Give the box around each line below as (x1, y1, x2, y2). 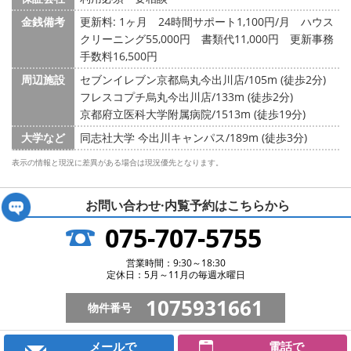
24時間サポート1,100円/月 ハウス (158, 14, 334, 29)
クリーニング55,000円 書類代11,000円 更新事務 (80, 31, 334, 46)
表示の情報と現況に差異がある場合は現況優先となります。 (12, 157, 223, 168)
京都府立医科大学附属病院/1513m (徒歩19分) (80, 107, 306, 121)
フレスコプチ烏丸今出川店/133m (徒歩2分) (80, 89, 293, 104)
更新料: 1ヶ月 (80, 14, 147, 29)
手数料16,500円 (80, 49, 168, 63)
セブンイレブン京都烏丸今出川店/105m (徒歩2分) (80, 72, 326, 87)
